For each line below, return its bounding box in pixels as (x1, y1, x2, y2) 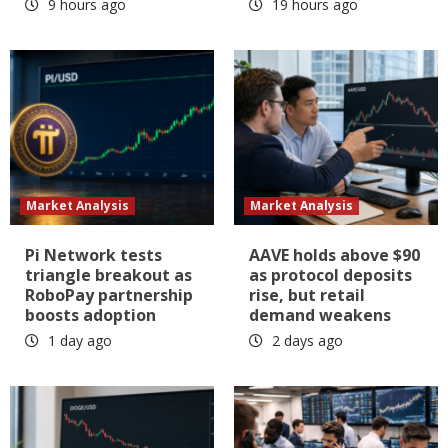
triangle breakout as (25, 264, 192, 287)
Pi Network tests (25, 244, 162, 267)
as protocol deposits (249, 264, 412, 287)
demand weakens (249, 304, 391, 327)
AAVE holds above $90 (249, 244, 420, 267)
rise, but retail (249, 284, 365, 307)
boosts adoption (25, 304, 156, 327)
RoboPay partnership (25, 284, 193, 307)
